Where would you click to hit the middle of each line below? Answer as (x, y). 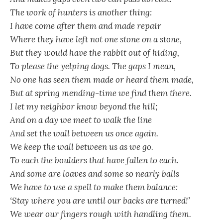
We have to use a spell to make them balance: (94, 187)
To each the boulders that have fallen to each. (94, 160)
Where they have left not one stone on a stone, (96, 39)
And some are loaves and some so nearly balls (95, 173)
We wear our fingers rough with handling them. (101, 214)
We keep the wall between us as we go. (82, 147)
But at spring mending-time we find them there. (101, 93)
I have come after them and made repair (86, 26)
